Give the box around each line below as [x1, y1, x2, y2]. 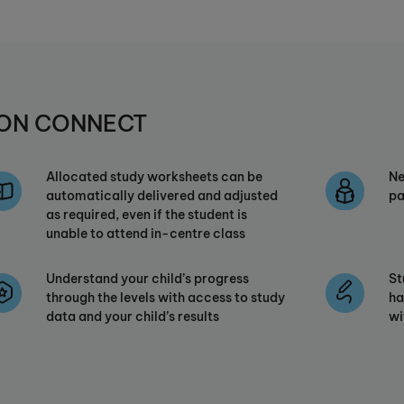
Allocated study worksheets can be [46, 169, 262, 186]
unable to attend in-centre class [46, 225, 245, 243]
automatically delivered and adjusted [46, 188, 278, 205]
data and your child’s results [46, 308, 219, 326]
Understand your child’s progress [46, 271, 249, 288]
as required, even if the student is [46, 207, 247, 224]
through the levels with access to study [46, 289, 285, 307]
